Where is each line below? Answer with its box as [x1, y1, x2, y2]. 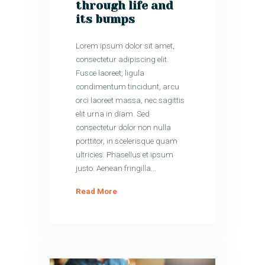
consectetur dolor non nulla [76, 123, 172, 132]
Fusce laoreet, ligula [76, 69, 145, 78]
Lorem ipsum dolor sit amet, [76, 41, 175, 51]
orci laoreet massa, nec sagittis [76, 96, 185, 105]
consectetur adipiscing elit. [76, 55, 169, 64]
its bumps [76, 12, 135, 26]
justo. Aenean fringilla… [76, 164, 157, 173]
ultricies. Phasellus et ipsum [76, 150, 174, 160]
